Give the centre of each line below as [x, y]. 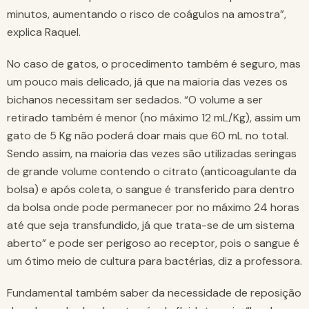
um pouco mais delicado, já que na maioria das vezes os [147, 82]
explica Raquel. [44, 32]
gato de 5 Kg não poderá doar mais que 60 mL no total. [148, 136]
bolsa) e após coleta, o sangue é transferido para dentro [151, 190]
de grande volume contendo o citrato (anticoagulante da [152, 172]
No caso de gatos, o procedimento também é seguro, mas [154, 64]
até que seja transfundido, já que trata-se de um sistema [151, 226]
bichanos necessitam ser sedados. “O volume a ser [135, 100]
